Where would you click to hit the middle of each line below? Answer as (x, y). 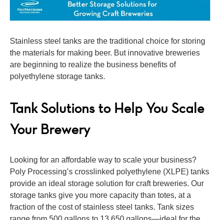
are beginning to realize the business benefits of (93, 64)
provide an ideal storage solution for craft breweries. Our (107, 183)
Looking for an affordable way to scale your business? (103, 160)
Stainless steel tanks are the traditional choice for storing (108, 41)
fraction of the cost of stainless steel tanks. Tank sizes (102, 207)
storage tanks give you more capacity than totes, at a (100, 195)
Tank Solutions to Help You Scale (107, 108)
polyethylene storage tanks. (57, 76)
